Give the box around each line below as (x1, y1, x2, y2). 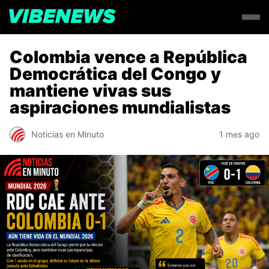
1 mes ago (219, 129, 259, 139)
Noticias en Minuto (31, 129, 104, 139)
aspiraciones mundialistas (10, 97, 231, 118)
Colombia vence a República (10, 47, 247, 67)
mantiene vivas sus (10, 80, 171, 101)
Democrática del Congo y (10, 64, 221, 84)
